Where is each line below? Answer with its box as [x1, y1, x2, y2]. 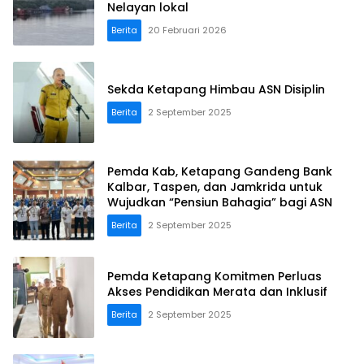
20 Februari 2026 [148, 23, 227, 37]
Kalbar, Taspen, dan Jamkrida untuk [107, 178, 323, 195]
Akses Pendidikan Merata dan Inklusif [107, 284, 327, 301]
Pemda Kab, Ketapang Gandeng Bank [107, 162, 332, 180]
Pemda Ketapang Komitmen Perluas [107, 268, 322, 285]
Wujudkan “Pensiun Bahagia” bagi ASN [107, 193, 332, 210]
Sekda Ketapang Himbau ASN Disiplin [107, 80, 325, 97]
